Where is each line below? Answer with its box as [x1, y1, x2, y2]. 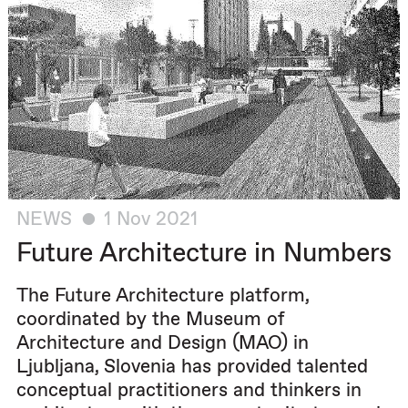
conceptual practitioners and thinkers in [16, 378, 362, 402]
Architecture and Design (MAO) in [16, 331, 309, 354]
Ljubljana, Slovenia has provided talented [16, 354, 368, 378]
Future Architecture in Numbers [16, 237, 392, 270]
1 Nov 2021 [104, 207, 199, 230]
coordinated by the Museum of [16, 307, 285, 331]
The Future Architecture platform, [16, 283, 309, 307]
